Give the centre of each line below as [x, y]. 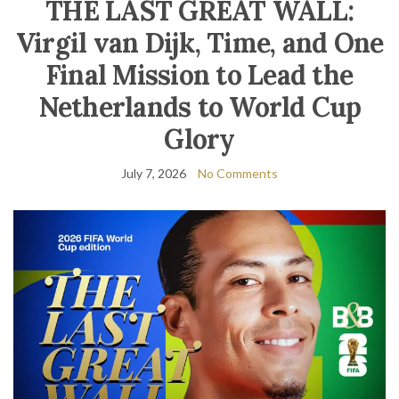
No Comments [238, 173]
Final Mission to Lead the [199, 75]
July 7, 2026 [154, 173]
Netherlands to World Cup [199, 107]
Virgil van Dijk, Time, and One [199, 43]
